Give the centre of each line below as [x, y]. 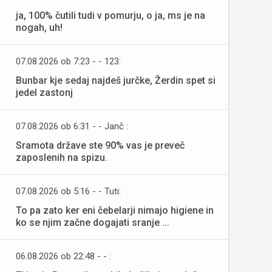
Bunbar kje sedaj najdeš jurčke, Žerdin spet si [116, 80]
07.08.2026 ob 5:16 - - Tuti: [68, 191]
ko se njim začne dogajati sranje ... [93, 223]
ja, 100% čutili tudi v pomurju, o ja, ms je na [110, 15]
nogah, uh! [39, 28]
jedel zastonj [44, 93]
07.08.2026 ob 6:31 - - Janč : [72, 126]
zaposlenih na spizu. [62, 158]
